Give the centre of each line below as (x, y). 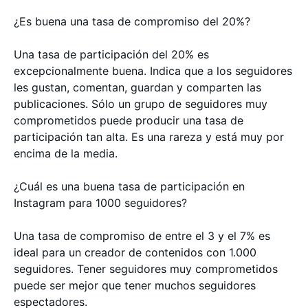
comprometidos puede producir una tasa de (129, 120)
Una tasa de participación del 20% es (111, 54)
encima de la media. (66, 153)
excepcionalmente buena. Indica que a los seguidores (153, 70)
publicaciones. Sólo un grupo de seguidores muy (141, 103)
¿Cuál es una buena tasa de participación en (129, 186)
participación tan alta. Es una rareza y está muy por (149, 136)
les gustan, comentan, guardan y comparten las (137, 87)
